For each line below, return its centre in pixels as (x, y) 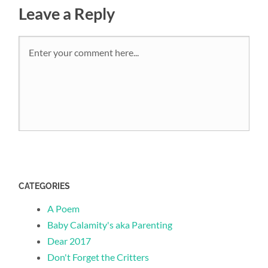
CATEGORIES (45, 186)
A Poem (64, 209)
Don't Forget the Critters (98, 257)
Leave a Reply (67, 13)
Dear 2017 (69, 241)
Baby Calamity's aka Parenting (110, 225)
